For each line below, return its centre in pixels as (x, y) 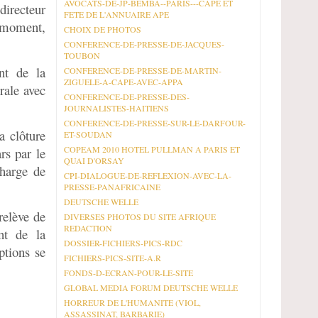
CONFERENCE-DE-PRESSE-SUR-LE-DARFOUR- (155, 123)
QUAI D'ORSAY (94, 160)
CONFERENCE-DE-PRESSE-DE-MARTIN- (143, 70)
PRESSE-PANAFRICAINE (112, 187)
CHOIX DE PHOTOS (103, 29)
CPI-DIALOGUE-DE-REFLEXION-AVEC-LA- (148, 175)
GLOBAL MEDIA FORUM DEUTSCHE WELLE (151, 287)
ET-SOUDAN (88, 134)
